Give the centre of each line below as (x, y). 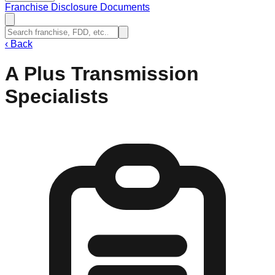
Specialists (57, 97)
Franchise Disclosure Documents (77, 7)
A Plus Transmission (102, 74)
